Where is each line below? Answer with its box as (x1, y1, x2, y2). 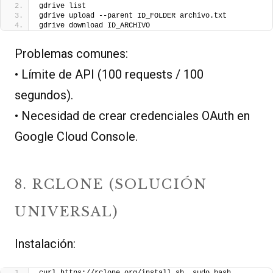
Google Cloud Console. (15, 129, 138, 144)
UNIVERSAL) (15, 204, 119, 221)
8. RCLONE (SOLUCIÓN (15, 176, 208, 193)
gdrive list (39, 2, 86, 11)
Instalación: (15, 236, 76, 252)
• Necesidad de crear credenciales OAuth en (15, 108, 250, 124)
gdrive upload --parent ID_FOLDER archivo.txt (39, 12, 227, 21)
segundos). (15, 88, 73, 103)
